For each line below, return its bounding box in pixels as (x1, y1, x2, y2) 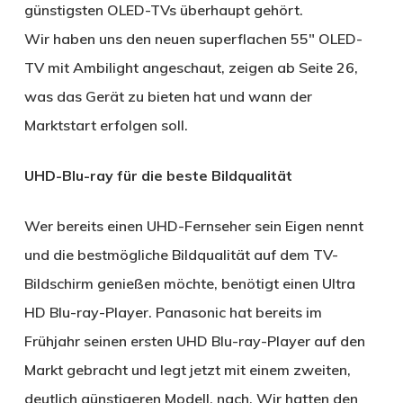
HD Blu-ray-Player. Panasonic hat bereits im (23, 302, 322, 321)
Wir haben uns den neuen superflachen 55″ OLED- (23, 29, 363, 48)
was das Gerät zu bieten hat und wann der (23, 86, 312, 105)
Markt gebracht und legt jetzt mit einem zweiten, (23, 360, 351, 379)
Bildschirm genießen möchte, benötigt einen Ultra (23, 273, 355, 292)
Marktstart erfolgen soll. (23, 115, 188, 134)
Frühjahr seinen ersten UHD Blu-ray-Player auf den (23, 331, 365, 350)
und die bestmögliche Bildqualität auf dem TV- (23, 245, 338, 264)
